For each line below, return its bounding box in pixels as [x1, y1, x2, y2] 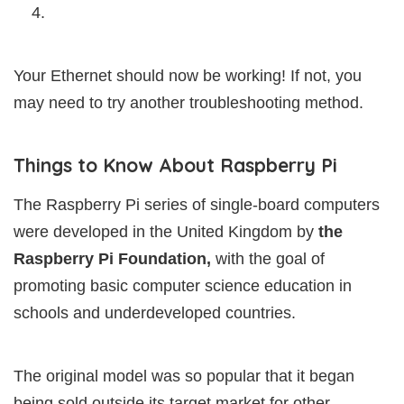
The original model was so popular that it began [14, 367, 354, 386]
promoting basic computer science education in [14, 277, 352, 296]
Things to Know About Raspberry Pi [14, 153, 337, 178]
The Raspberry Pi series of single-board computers [14, 196, 380, 215]
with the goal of [211, 250, 325, 269]
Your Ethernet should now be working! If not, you [14, 67, 362, 86]
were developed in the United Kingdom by [14, 223, 318, 242]
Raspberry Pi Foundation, [14, 250, 211, 269]
